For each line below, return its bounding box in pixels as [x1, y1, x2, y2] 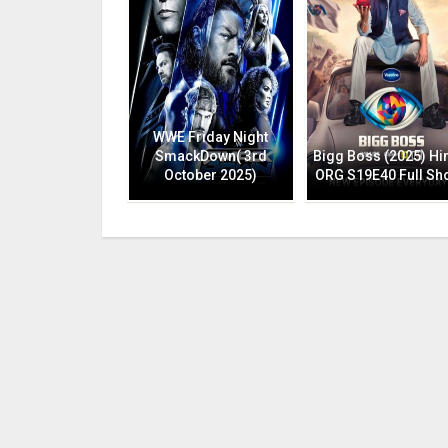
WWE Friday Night [153, 128, 269, 145]
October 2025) [164, 166, 258, 183]
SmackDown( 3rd [154, 147, 267, 164]
